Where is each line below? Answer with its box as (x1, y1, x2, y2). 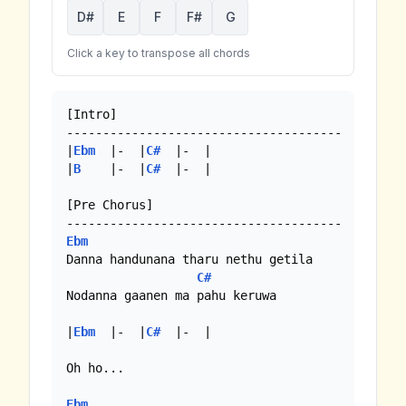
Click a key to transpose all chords (67, 46, 250, 61)
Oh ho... (66, 361, 131, 376)
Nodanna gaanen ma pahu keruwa (66, 288, 276, 304)
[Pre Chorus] (66, 198, 153, 213)
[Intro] (66, 107, 117, 122)
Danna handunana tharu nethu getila (66, 252, 313, 267)
